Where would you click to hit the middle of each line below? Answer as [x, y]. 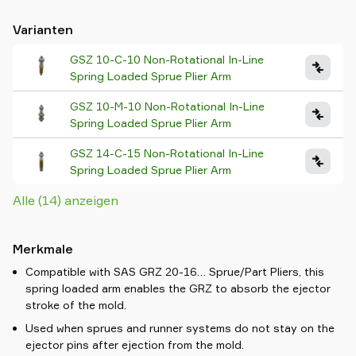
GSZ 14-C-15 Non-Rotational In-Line [167, 153]
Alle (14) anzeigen [66, 200]
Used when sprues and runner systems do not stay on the [180, 328]
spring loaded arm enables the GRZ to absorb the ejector [178, 288]
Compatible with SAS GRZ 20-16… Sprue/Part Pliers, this [175, 271]
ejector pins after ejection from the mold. [135, 344]
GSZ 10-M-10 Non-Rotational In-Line [167, 106]
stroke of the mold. [76, 305]
